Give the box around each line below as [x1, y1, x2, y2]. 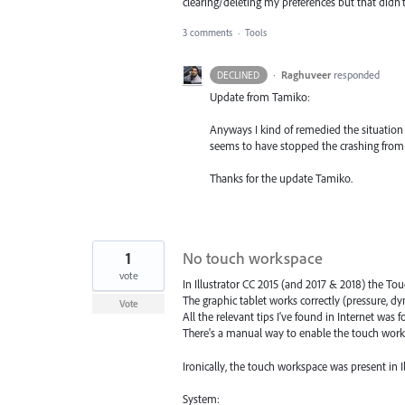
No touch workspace [183, 248, 323, 269]
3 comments [183, 26, 232, 40]
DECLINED [217, 69, 260, 82]
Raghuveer [280, 68, 331, 82]
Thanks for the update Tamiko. [210, 171, 353, 186]
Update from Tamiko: [210, 89, 310, 105]
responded [333, 68, 380, 82]
